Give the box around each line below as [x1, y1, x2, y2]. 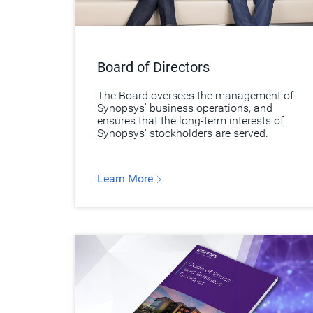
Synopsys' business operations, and [97, 101, 272, 115]
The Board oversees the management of [97, 89, 293, 103]
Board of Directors [97, 59, 210, 76]
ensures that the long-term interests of [97, 114, 284, 128]
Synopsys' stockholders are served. [97, 126, 268, 140]
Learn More [97, 172, 156, 186]
